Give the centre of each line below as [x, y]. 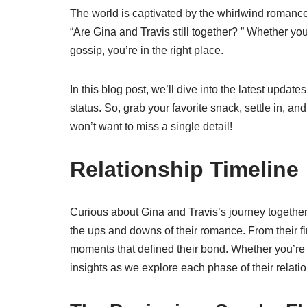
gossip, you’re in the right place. [147, 50]
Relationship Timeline [184, 169]
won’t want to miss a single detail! [151, 126]
